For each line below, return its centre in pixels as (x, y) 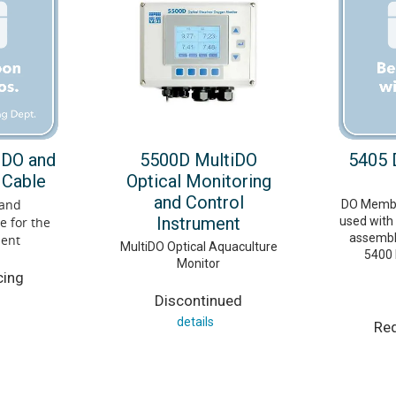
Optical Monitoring (198, 181)
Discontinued (198, 300)
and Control (198, 202)
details (195, 321)
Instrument (198, 223)
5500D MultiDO (198, 160)
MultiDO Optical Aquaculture (198, 246)
